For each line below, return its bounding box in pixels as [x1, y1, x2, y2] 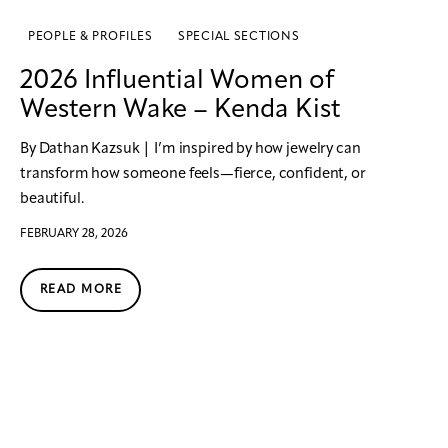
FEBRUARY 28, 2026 [20, 228, 128, 241]
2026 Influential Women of [20, 68, 334, 95]
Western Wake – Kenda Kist [20, 97, 341, 124]
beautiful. [20, 192, 84, 208]
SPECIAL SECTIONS [177, 31, 300, 44]
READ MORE [40, 284, 122, 297]
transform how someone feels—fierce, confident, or [20, 167, 366, 183]
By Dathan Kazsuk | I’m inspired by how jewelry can [20, 142, 361, 158]
